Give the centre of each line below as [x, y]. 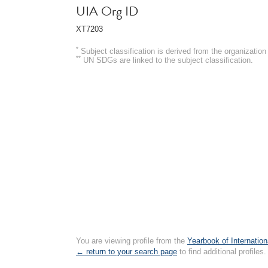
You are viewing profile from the [132, 241]
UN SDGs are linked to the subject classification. [167, 60]
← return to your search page [127, 252]
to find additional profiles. [222, 252]
